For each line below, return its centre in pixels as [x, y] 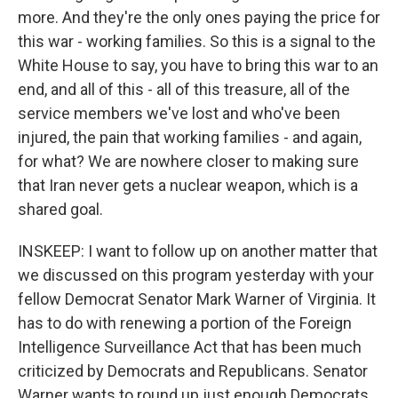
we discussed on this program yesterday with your [196, 275]
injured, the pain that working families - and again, [190, 138]
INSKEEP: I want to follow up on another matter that [198, 251]
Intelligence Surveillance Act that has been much [190, 347]
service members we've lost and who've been [179, 114]
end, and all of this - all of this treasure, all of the [184, 90]
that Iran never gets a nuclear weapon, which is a [188, 186]
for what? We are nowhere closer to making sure [188, 162]
